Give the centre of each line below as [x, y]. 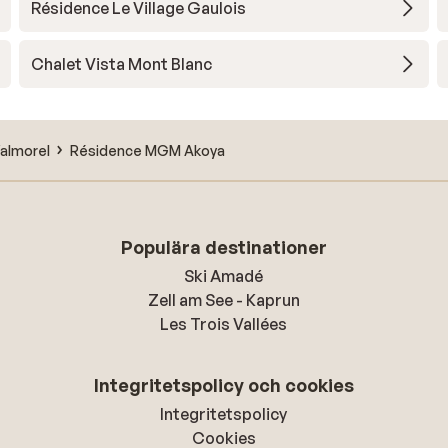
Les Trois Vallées [224, 324]
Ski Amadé [224, 276]
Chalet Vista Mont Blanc [121, 64]
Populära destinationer [223, 247]
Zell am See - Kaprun [223, 300]
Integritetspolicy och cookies [223, 385]
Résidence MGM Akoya [147, 150]
